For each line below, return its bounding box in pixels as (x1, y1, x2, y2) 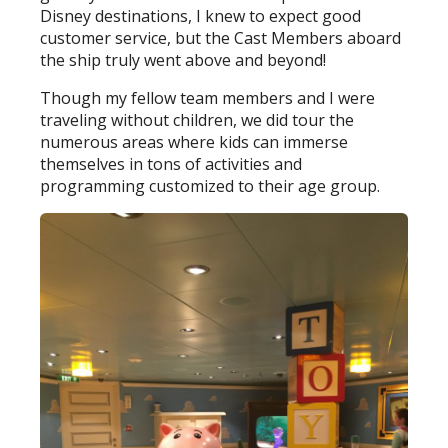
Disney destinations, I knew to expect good (40, 5, 362, 28)
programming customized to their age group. (40, 175, 385, 198)
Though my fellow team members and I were (40, 87, 376, 110)
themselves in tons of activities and (40, 153, 303, 176)
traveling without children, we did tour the (40, 109, 355, 132)
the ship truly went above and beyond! (40, 49, 327, 72)
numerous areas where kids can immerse (40, 131, 349, 154)
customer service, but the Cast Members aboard (40, 27, 402, 50)
